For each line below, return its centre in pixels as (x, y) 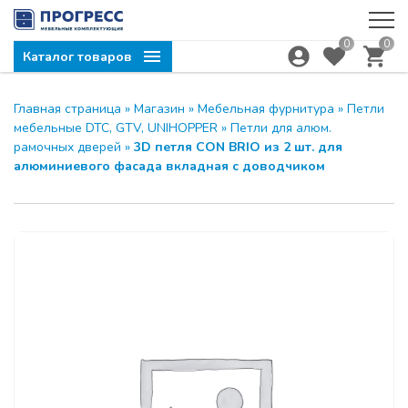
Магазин (159, 109)
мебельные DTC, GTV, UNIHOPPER (116, 128)
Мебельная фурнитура (266, 109)
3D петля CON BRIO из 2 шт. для (238, 147)
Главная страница (67, 109)
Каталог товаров (77, 56)
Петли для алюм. (281, 128)
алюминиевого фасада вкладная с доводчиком (169, 166)
